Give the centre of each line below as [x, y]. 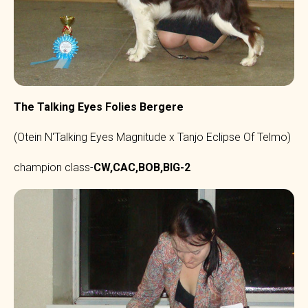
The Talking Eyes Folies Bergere [99, 107]
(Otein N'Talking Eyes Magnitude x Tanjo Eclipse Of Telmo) [152, 137]
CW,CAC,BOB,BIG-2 [142, 167]
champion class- [54, 167]
